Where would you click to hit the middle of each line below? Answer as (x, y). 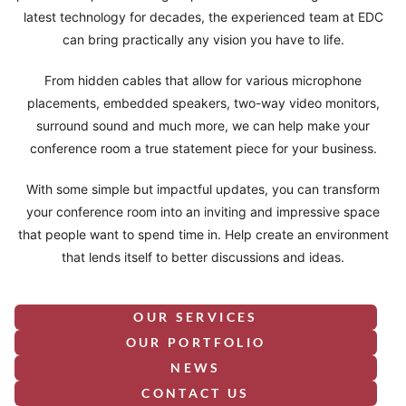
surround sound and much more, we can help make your (203, 126)
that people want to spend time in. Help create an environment (203, 235)
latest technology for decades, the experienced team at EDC (203, 17)
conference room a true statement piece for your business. (203, 149)
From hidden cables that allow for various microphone (203, 81)
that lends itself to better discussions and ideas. (203, 257)
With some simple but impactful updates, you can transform (203, 189)
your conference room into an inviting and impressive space (203, 212)
